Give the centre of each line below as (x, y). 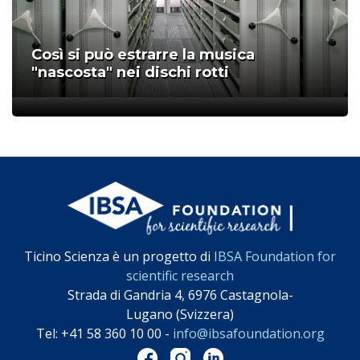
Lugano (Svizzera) (180, 315)
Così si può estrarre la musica (143, 54)
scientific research (180, 276)
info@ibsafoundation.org (248, 334)
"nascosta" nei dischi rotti (130, 72)
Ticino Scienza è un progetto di (119, 257)
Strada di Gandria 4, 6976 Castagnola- (180, 295)
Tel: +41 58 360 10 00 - (104, 334)
